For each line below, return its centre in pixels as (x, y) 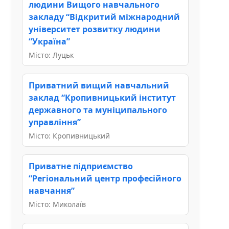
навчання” (52, 190)
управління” (55, 122)
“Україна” (49, 41)
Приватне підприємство (81, 166)
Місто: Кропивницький (69, 135)
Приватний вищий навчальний (99, 85)
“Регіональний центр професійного (105, 178)
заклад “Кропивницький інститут (102, 97)
